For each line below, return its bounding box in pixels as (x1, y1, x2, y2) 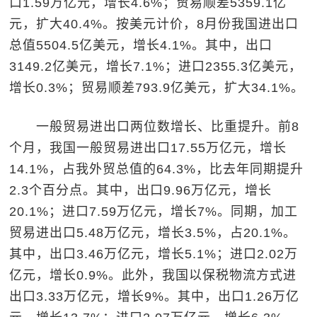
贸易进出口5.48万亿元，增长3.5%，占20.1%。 (9, 226, 297, 240)
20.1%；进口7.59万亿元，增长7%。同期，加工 (9, 204, 299, 219)
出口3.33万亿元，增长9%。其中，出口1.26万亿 (9, 289, 300, 304)
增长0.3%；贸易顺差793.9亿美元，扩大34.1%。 (9, 81, 305, 95)
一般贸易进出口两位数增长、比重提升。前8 (9, 120, 300, 134)
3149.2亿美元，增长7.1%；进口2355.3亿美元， (9, 59, 303, 74)
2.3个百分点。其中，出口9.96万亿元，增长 (9, 183, 272, 197)
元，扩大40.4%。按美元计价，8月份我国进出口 (9, 17, 299, 31)
